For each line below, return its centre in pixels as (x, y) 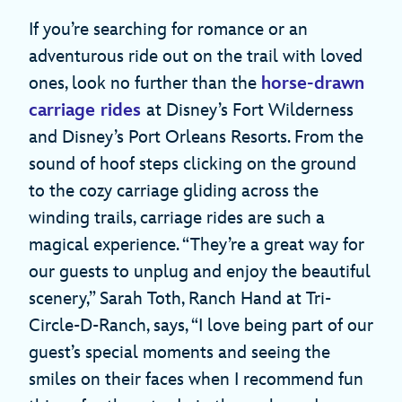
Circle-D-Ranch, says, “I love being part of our (201, 326)
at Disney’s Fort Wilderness (250, 111)
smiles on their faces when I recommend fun (196, 380)
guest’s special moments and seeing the (179, 353)
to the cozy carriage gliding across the (174, 192)
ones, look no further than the (145, 84)
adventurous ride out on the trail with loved (196, 57)
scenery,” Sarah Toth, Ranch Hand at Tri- (180, 299)
